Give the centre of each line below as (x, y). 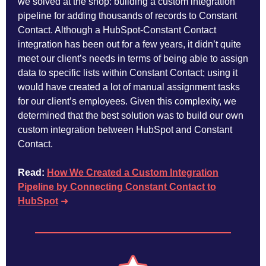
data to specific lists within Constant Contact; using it (128, 73)
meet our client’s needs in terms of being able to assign (133, 58)
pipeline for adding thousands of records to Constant (127, 16)
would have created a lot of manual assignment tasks (129, 87)
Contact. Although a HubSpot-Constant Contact (117, 30)
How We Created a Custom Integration (133, 172)
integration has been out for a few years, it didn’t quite (129, 44)
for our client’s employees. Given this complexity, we (127, 101)
